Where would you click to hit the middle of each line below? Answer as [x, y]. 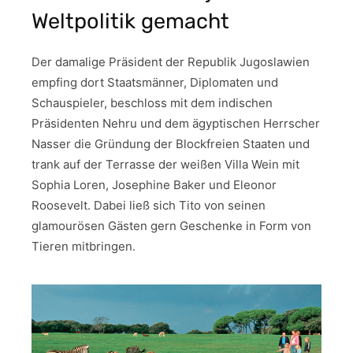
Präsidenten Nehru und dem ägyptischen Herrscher [176, 123]
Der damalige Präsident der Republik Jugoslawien [171, 61]
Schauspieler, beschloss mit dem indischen [152, 102]
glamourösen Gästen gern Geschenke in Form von [171, 225]
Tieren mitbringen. [84, 246]
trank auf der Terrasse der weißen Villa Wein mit [165, 164]
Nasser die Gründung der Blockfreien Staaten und [171, 143]
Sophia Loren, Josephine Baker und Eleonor [154, 184]
